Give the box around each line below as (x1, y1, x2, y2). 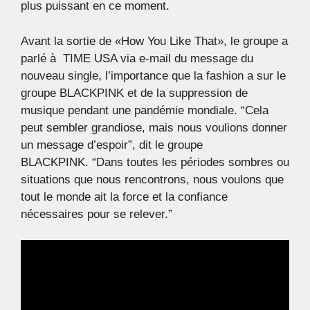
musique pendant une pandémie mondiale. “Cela (21, 103, 268, 117)
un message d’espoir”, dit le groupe (21, 138, 203, 152)
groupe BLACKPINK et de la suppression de (21, 86, 248, 100)
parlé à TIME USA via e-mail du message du (21, 51, 253, 65)
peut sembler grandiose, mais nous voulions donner (21, 120, 287, 134)
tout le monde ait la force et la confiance (21, 190, 228, 203)
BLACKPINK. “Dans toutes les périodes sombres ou (21, 155, 289, 169)
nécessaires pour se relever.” (21, 207, 172, 221)
